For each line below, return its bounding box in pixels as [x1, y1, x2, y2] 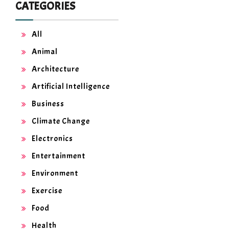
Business [32, 99, 64, 109]
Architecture [32, 64, 79, 75]
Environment [32, 168, 78, 179]
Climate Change [32, 116, 90, 127]
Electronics [32, 133, 73, 144]
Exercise [32, 186, 62, 196]
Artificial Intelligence [32, 81, 110, 92]
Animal [32, 47, 58, 57]
